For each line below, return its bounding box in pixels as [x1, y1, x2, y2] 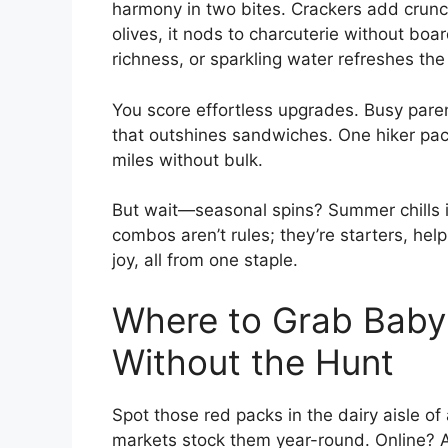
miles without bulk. [112, 149, 263, 170]
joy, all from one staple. [112, 250, 298, 271]
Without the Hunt [112, 340, 394, 383]
